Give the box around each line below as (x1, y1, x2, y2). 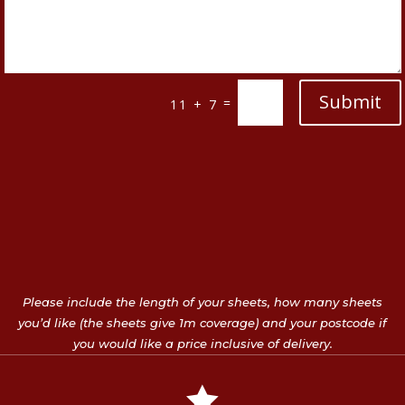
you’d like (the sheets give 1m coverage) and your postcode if (18, 316, 387, 331)
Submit (318, 89, 381, 115)
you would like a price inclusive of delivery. (72, 336, 333, 352)
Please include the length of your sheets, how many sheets (23, 295, 382, 310)
